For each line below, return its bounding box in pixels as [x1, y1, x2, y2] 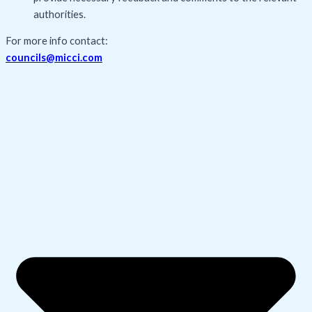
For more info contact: [6, 35, 108, 47]
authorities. [33, 8, 86, 20]
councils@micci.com [6, 52, 102, 64]
